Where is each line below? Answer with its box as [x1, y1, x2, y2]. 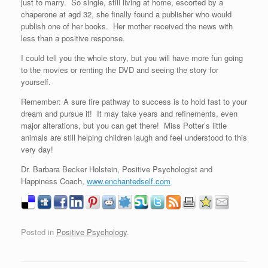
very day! [21, 144, 56, 155]
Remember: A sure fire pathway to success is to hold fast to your [21, 96, 247, 107]
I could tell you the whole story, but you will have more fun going [21, 52, 243, 63]
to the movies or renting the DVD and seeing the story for [21, 64, 218, 75]
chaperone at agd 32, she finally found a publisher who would [21, 8, 232, 20]
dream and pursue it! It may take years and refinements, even [21, 108, 237, 119]
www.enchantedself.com [87, 175, 170, 187]
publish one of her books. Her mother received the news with [21, 20, 233, 32]
